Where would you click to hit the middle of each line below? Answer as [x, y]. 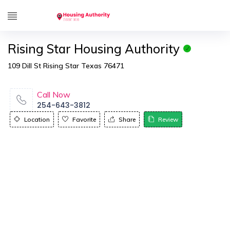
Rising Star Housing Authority [94, 49]
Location [37, 119]
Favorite [84, 119]
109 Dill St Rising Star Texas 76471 [66, 66]
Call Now [54, 94]
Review [168, 119]
